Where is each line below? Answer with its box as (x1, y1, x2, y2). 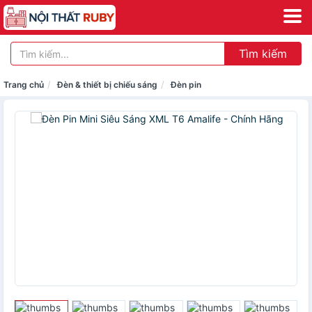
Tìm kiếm (239, 47, 287, 61)
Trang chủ (3, 79, 44, 90)
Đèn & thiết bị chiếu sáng (57, 79, 157, 90)
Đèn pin (171, 79, 201, 90)
